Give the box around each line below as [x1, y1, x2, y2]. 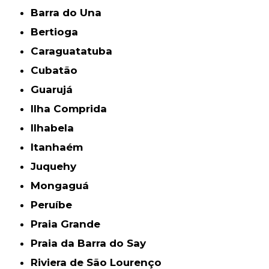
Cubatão [38, 64, 78, 76]
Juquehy [36, 160, 77, 172]
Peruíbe [38, 198, 73, 211]
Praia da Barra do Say [38, 237, 147, 249]
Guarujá [39, 83, 73, 95]
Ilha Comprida [34, 102, 107, 115]
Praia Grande [38, 217, 101, 230]
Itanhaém [34, 141, 83, 153]
